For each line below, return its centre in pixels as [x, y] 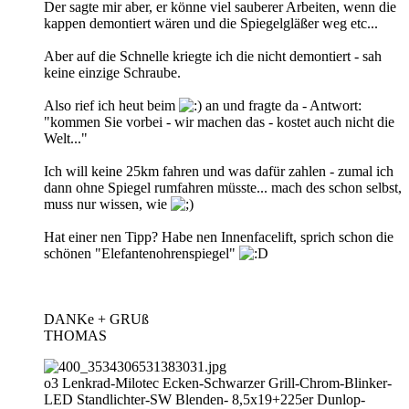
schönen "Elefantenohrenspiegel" [142, 253]
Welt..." [66, 138]
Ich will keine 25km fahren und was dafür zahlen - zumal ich [219, 171]
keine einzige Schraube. [112, 72]
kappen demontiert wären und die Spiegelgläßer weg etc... [211, 23]
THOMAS [75, 335]
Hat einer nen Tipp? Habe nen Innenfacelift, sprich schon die [219, 236]
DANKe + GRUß [96, 319]
